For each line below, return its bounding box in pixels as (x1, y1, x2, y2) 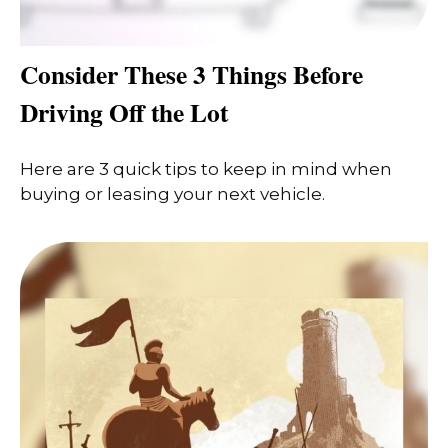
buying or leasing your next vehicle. (20, 183, 325, 204)
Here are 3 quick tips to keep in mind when (20, 158, 392, 179)
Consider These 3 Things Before (20, 55, 363, 94)
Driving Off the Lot (20, 93, 228, 132)
